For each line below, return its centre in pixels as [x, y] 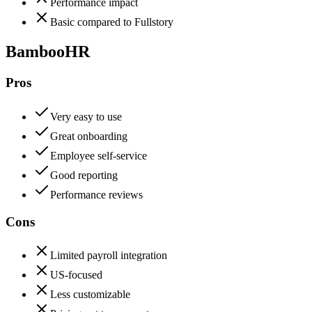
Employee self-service [99, 155]
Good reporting [84, 175]
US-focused [76, 275]
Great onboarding [89, 136]
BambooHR [48, 52]
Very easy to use [86, 116]
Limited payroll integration [109, 256]
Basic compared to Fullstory [112, 22]
